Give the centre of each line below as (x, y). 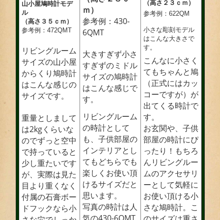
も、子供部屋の (110, 139)
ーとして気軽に (171, 185)
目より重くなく (49, 186)
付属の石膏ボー (49, 197)
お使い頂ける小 (171, 196)
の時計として (106, 128)
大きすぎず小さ (110, 54)
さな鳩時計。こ (171, 207)
